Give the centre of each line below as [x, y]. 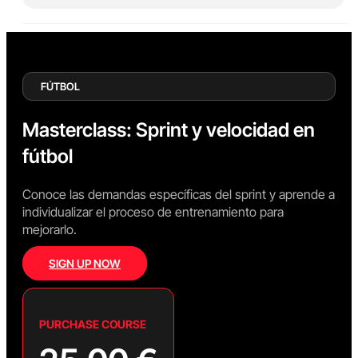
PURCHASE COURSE [93, 324]
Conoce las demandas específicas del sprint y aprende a [179, 194]
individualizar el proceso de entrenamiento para [153, 212]
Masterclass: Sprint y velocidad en [169, 130]
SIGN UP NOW [85, 263]
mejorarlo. [50, 229]
